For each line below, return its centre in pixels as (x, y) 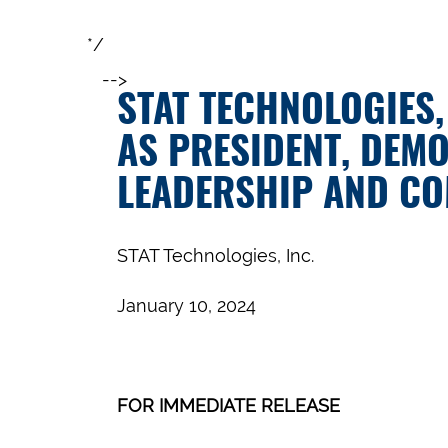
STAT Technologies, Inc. (215, 255)
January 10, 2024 (186, 305)
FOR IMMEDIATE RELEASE (228, 405)
